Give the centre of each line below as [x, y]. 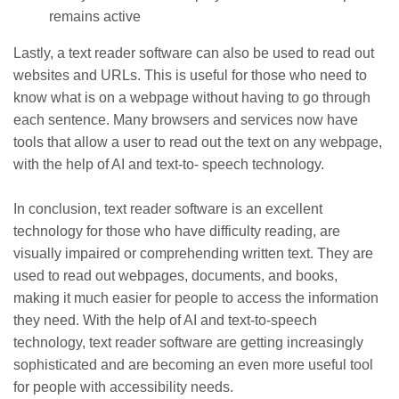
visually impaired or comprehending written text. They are [193, 253]
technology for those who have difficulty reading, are [177, 231]
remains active [95, 16]
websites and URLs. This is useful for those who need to [190, 75]
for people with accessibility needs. [123, 387]
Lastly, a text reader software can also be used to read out [194, 53]
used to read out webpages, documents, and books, [175, 275]
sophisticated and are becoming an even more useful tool [193, 364]
